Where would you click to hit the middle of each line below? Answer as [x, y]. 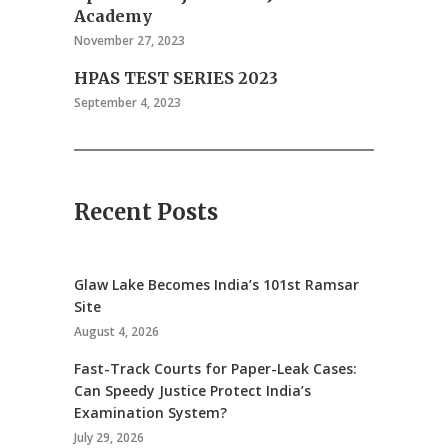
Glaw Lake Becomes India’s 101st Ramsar [216, 284]
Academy [113, 16]
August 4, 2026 [116, 331]
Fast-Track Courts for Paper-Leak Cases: [215, 368]
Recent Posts [146, 212]
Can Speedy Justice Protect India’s [192, 390]
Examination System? [150, 412]
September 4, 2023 [127, 102]
